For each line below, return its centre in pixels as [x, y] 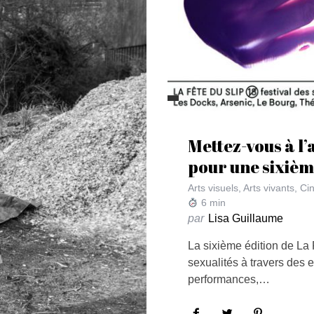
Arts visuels [213, 188]
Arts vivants [268, 188]
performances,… [228, 280]
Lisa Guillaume [245, 219]
